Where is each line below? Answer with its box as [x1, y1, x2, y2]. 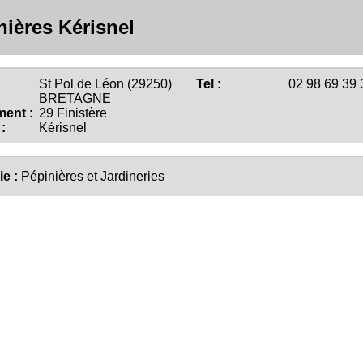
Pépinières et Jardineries [21, 169, 164, 183]
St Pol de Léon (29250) [36, 77, 172, 91]
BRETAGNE [36, 92, 111, 105]
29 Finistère [36, 106, 107, 120]
